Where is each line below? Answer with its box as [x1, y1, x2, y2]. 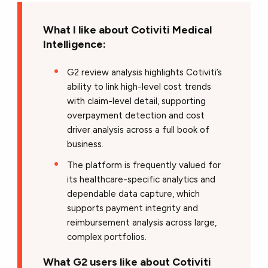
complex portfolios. [67, 231, 147, 242]
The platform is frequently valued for [67, 159, 221, 170]
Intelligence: [43, 37, 106, 50]
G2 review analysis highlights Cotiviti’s [67, 66, 223, 78]
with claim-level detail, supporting [67, 95, 206, 106]
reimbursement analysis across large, [67, 217, 217, 228]
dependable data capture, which [67, 188, 200, 199]
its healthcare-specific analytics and [67, 173, 216, 185]
